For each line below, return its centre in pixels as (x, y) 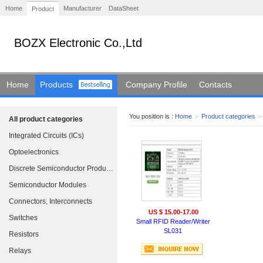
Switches (23, 218)
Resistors (24, 234)
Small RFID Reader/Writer (173, 221)
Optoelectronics (34, 152)
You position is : (152, 116)
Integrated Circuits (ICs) (46, 136)
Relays (20, 251)
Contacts (215, 85)
